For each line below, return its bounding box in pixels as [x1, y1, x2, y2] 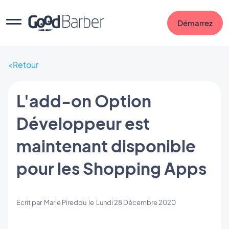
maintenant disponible [16, 135, 196, 156]
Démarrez [177, 18, 213, 28]
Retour [13, 59, 38, 70]
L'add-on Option [16, 90, 151, 111]
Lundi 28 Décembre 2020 [96, 198, 176, 207]
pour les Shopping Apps [16, 158, 207, 178]
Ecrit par [16, 198, 44, 207]
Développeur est [16, 113, 150, 133]
